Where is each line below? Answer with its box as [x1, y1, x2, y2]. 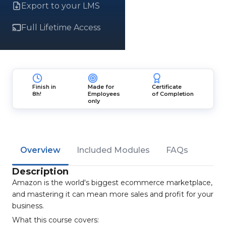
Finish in [32, 83, 56, 90]
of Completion [151, 90, 194, 97]
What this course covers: [12, 215, 99, 224]
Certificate [151, 83, 182, 90]
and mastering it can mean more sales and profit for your [12, 190, 213, 199]
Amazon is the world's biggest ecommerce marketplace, [12, 178, 212, 187]
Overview [20, 145, 61, 155]
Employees [87, 90, 120, 97]
